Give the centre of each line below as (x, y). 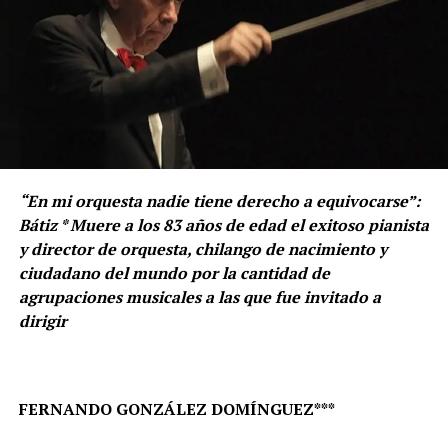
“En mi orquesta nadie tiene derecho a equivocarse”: (219, 201)
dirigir (42, 321)
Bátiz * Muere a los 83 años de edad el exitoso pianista (223, 225)
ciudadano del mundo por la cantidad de (174, 273)
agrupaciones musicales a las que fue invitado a (199, 297)
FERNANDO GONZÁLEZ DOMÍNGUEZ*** (176, 409)
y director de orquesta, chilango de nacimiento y (202, 249)
